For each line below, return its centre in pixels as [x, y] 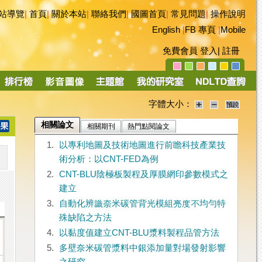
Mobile [233, 30]
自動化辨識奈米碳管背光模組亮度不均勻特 [142, 204]
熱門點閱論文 [149, 127]
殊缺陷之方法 [85, 218]
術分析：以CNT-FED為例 [108, 159]
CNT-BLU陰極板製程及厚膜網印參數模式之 [143, 175]
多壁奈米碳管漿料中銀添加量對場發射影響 [142, 248]
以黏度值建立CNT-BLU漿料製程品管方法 [139, 233]
